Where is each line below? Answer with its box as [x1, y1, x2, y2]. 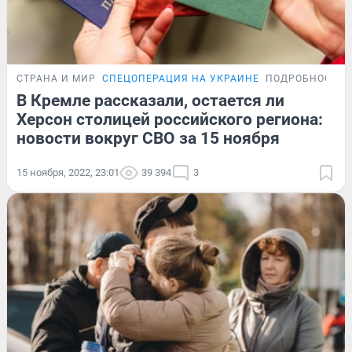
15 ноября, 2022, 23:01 [16, 166, 119, 178]
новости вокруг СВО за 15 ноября [16, 128, 280, 148]
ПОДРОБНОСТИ [266, 72, 346, 84]
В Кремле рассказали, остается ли [16, 90, 284, 110]
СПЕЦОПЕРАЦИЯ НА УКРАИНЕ [102, 72, 259, 84]
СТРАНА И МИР [16, 72, 96, 84]
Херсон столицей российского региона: [16, 109, 323, 129]
